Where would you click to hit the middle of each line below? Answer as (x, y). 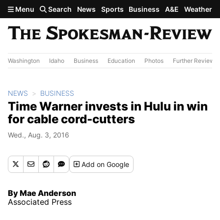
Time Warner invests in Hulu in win (108, 106)
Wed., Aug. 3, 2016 (39, 135)
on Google (113, 164)
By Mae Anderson (42, 193)
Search (59, 9)
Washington (24, 60)
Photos (154, 60)
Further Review (194, 60)
